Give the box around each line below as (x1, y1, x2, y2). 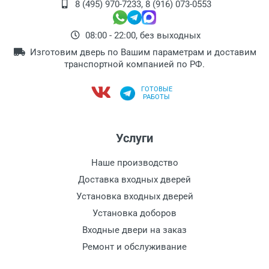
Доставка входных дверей (78, 174, 191, 185)
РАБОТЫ (143, 93, 171, 101)
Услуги (116, 131, 153, 145)
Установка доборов (92, 208, 177, 219)
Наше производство (91, 157, 178, 168)
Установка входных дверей (76, 191, 193, 202)
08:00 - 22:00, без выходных (83, 30, 201, 41)
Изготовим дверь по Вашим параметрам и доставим (27, 47, 256, 58)
